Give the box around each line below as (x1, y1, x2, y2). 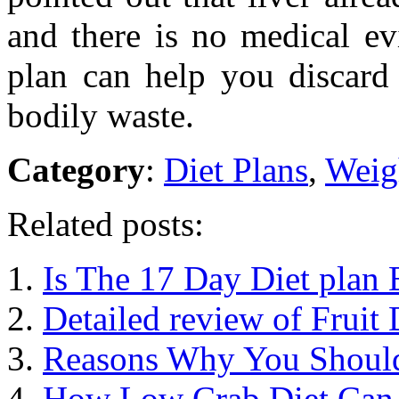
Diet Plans (164, 150, 308, 189)
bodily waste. (7, 95, 194, 134)
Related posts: (7, 204, 204, 243)
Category (7, 150, 145, 189)
